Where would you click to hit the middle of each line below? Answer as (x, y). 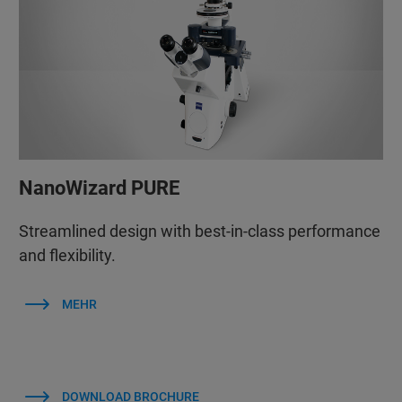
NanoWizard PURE (99, 188)
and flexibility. (67, 255)
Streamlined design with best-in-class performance (199, 231)
